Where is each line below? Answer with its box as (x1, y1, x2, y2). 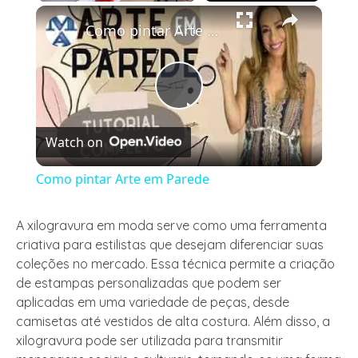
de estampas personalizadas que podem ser (16, 275, 281, 292)
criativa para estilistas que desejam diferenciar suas (16, 237, 324, 253)
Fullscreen (188, 5, 219, 13)
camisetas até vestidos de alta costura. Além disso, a (16, 313, 330, 330)
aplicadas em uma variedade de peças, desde (16, 294, 289, 311)
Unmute (64, 5, 89, 13)
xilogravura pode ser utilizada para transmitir (16, 332, 283, 349)
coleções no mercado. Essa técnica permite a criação (16, 256, 335, 272)
